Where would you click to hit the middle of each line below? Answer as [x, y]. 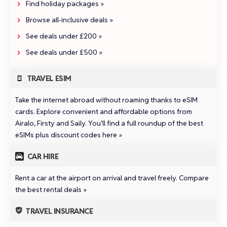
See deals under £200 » [64, 36]
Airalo [25, 123]
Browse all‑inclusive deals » [69, 20]
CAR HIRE [43, 156]
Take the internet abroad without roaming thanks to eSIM [106, 100]
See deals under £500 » [64, 52]
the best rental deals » [51, 189]
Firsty [46, 123]
